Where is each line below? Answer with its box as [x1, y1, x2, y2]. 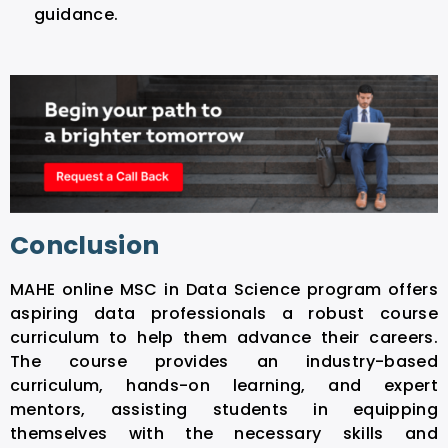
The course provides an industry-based [10, 350, 438, 374]
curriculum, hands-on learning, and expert [10, 374, 438, 398]
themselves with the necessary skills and [10, 422, 438, 446]
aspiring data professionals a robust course [10, 302, 438, 326]
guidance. [34, 2, 124, 26]
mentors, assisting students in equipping [10, 398, 438, 422]
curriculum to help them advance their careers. [10, 326, 438, 350]
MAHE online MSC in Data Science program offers [10, 278, 438, 302]
